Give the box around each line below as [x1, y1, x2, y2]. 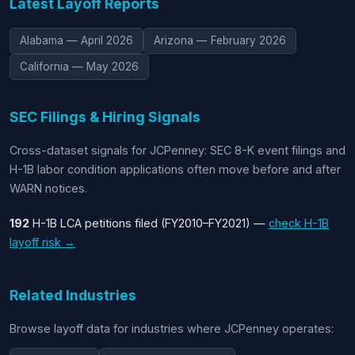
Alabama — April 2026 [20, 33, 133, 47]
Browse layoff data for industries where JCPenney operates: [10, 321, 334, 335]
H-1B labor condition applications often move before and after [10, 162, 341, 176]
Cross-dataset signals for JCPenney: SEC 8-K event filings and [10, 143, 345, 157]
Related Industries [10, 286, 136, 303]
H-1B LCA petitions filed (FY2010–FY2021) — [29, 216, 269, 230]
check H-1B [269, 216, 329, 230]
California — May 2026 [20, 59, 139, 73]
